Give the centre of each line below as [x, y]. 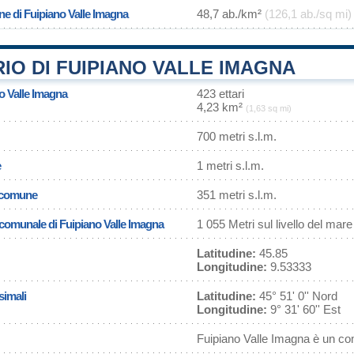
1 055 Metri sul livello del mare [275, 224]
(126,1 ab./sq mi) [308, 14]
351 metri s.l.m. [237, 195]
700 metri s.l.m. [237, 136]
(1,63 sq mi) [269, 108]
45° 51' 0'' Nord [297, 296]
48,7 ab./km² [231, 14]
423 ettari [220, 94]
